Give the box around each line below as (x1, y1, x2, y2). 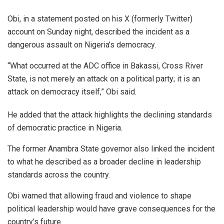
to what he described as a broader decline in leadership (7, 157, 201, 167)
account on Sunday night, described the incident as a (7, 27, 189, 37)
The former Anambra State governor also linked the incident (7, 144, 214, 154)
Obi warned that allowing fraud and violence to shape (7, 191, 191, 201)
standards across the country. (7, 170, 110, 180)
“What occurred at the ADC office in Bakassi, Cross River (7, 61, 203, 71)
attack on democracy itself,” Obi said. (7, 87, 136, 97)
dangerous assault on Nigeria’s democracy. (7, 40, 156, 50)
